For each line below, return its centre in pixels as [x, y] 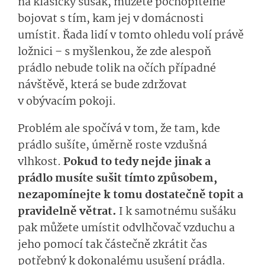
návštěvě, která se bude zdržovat [102, 85]
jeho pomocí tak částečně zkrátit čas [112, 245]
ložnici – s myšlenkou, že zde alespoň [114, 52]
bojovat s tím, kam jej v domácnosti [111, 19]
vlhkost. [41, 162]
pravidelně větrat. [67, 212]
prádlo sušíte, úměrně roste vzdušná [112, 146]
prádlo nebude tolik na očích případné [117, 69]
